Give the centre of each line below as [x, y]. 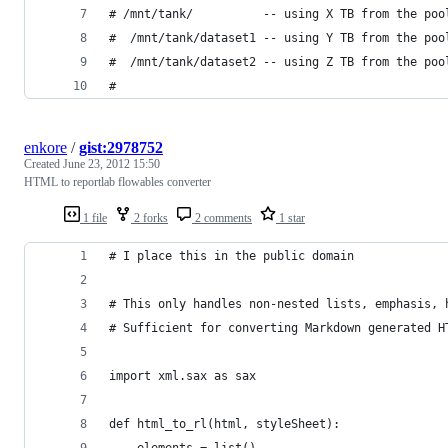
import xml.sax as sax [182, 375]
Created [43, 163]
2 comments [222, 217]
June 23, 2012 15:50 [111, 163]
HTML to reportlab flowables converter [117, 181]
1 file [93, 217]
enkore [45, 147]
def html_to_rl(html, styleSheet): [224, 423]
